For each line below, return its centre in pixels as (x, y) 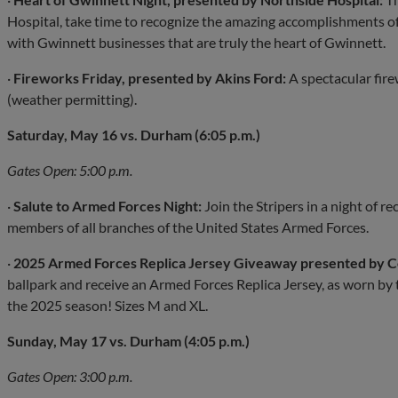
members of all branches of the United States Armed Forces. (188, 227)
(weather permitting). (72, 99)
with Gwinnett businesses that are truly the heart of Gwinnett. (196, 42)
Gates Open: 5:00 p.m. (70, 170)
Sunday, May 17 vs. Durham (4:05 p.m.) (128, 340)
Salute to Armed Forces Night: (107, 205)
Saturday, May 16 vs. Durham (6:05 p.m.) (134, 134)
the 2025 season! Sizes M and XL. (107, 305)
